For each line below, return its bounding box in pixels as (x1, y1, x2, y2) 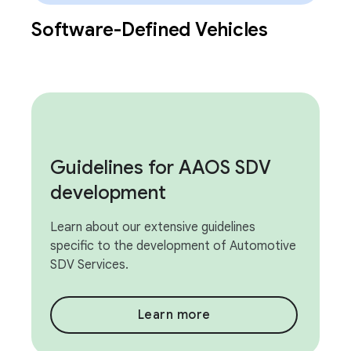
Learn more (137, 307, 211, 323)
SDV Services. (50, 257, 128, 273)
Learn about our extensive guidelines (50, 219, 255, 235)
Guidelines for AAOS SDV (50, 156, 271, 179)
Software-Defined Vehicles (31, 18, 268, 42)
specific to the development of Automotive (50, 238, 296, 254)
